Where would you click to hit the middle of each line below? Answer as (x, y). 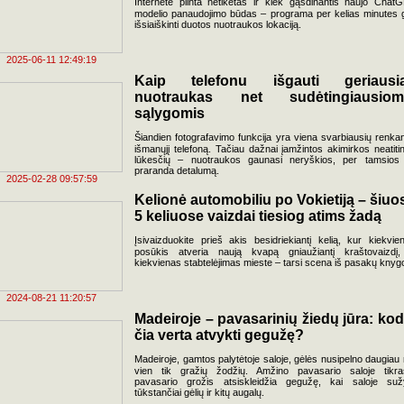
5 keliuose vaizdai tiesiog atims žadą (258, 216)
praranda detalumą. (177, 170)
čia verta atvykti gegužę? (219, 335)
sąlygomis (170, 113)
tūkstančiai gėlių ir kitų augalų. (199, 392)
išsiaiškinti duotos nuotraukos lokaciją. (218, 24)
